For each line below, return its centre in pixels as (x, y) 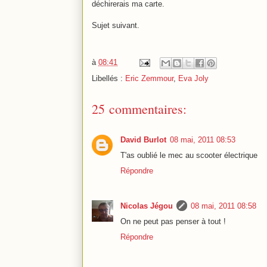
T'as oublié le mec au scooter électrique (189, 155)
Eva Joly (193, 78)
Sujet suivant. (116, 25)
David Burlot (143, 139)
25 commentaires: (139, 108)
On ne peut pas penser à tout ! (173, 221)
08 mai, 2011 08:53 (203, 139)
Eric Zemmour (149, 78)
